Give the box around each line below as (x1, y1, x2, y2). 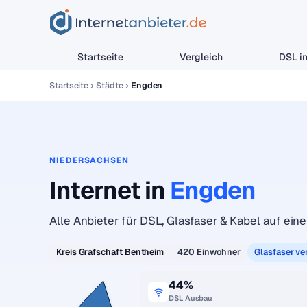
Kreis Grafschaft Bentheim (56, 246, 164, 258)
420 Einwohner (177, 246, 241, 258)
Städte (96, 79, 123, 91)
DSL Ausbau (169, 293, 213, 303)
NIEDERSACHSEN (49, 155, 130, 166)
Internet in (49, 175, 171, 206)
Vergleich (180, 51, 223, 63)
